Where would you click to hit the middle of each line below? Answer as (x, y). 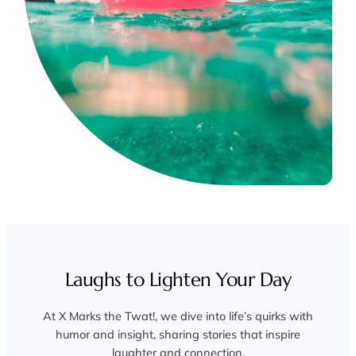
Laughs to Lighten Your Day (178, 280)
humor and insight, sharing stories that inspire (178, 335)
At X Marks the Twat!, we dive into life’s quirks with (178, 316)
